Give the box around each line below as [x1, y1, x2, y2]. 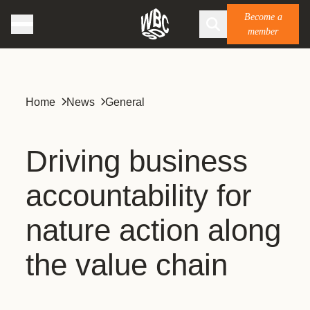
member [248, 26, 278, 37]
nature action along [26, 213, 281, 247]
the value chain [26, 248, 228, 282]
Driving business [26, 144, 248, 178]
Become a [244, 11, 282, 22]
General [105, 96, 145, 108]
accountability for [26, 179, 252, 212]
